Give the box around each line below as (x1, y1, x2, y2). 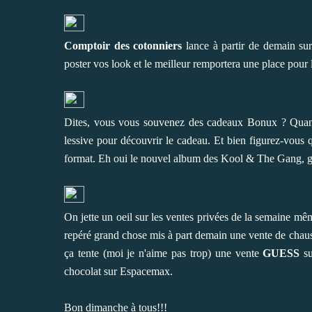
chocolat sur (64, 265, 120, 277)
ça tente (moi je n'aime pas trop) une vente (64, 247, 263, 259)
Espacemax (120, 265, 170, 277)
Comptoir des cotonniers (64, 39, 182, 52)
